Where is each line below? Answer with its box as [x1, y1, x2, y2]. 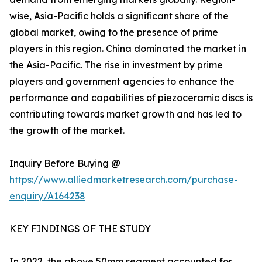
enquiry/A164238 [9, 190, 85, 202]
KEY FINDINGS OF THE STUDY [9, 223, 151, 235]
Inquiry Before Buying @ [9, 157, 120, 170]
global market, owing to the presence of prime [9, 26, 218, 39]
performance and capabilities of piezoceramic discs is [9, 92, 253, 104]
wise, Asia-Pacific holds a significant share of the [9, 10, 229, 22]
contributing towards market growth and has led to [9, 108, 242, 120]
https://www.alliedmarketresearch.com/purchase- [9, 174, 238, 186]
